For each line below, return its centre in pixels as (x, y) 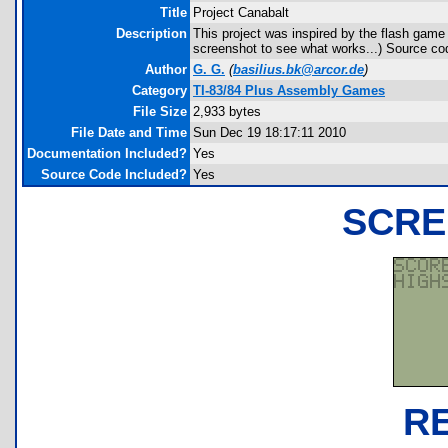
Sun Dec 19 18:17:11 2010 (269, 132)
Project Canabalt (241, 12)
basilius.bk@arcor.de (298, 69)
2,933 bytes (227, 111)
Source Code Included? (114, 174)
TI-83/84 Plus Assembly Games (289, 90)
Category (159, 90)
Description (151, 33)
